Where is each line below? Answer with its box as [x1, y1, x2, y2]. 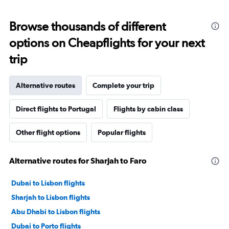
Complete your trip [93, 81, 154, 90]
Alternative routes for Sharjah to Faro [9, 156, 147, 166]
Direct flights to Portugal [16, 105, 96, 113]
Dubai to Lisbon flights [11, 179, 85, 188]
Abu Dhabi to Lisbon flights [11, 208, 100, 216]
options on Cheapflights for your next [9, 35, 204, 51]
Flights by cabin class [113, 105, 183, 113]
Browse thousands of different [9, 19, 166, 34]
